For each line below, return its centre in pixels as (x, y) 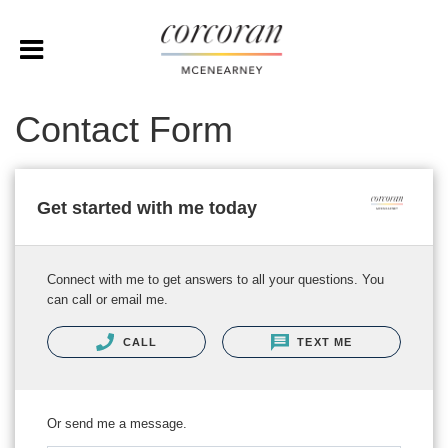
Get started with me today (147, 207)
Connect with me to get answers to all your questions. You (215, 279)
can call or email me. (107, 299)
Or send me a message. (117, 424)
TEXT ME (323, 342)
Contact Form (124, 129)
